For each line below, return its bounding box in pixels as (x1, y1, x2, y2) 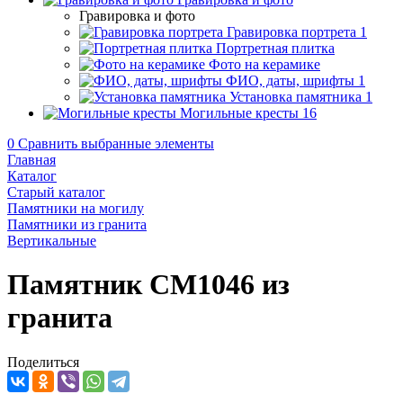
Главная (7, 152, 56, 167)
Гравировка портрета (227, 24, 356, 40)
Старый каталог (7, 184, 105, 200)
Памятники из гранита (7, 217, 147, 232)
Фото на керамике (209, 57, 320, 72)
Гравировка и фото (79, 8, 195, 23)
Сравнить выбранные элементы (18, 136, 214, 151)
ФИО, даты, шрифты (226, 73, 354, 88)
